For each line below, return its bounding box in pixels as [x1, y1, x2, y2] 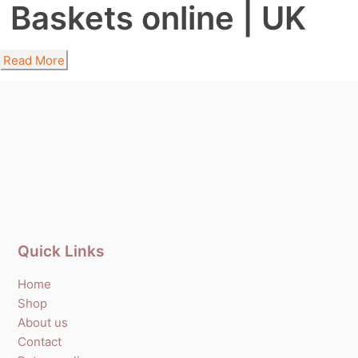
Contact [18, 334, 62, 350]
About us [18, 315, 68, 331]
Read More [3, 52, 66, 68]
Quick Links [18, 242, 104, 261]
